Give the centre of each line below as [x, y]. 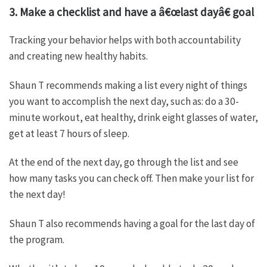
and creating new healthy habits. [78, 56]
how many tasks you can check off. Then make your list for [131, 178]
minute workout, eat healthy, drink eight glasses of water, [133, 117]
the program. [37, 240]
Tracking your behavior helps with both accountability [125, 40]
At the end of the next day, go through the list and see [124, 162]
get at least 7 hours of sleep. [69, 133]
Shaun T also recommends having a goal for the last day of [132, 224]
